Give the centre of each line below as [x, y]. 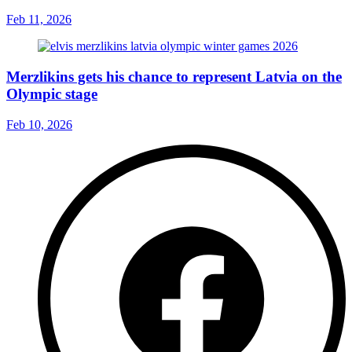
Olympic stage [52, 94]
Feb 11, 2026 [39, 20]
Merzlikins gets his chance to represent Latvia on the [174, 77]
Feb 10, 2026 [39, 124]
